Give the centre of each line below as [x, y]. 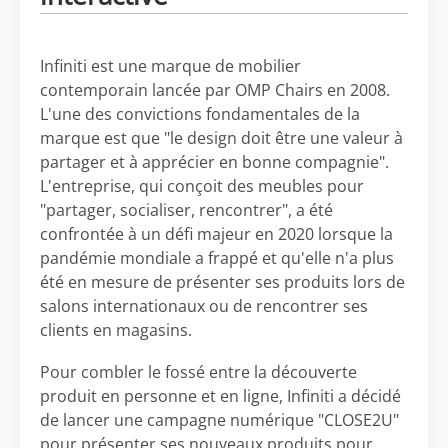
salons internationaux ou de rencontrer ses [204, 306]
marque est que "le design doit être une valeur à [221, 138]
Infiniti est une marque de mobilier [170, 66]
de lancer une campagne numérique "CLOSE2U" [219, 420]
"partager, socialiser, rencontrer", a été [186, 210]
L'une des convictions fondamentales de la [200, 114]
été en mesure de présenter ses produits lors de [222, 282]
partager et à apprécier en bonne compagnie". [214, 162]
